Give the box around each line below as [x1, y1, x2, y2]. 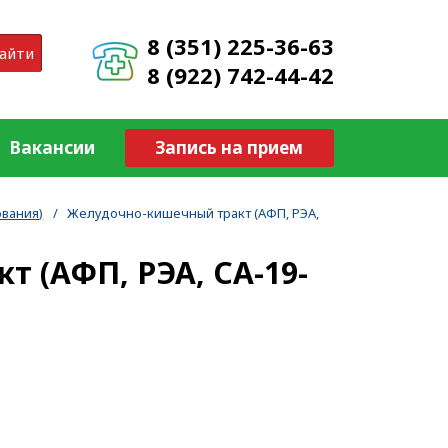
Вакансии [10, 136, 96, 159]
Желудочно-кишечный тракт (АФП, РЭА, [67, 203, 320, 222]
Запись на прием [155, 136, 304, 160]
